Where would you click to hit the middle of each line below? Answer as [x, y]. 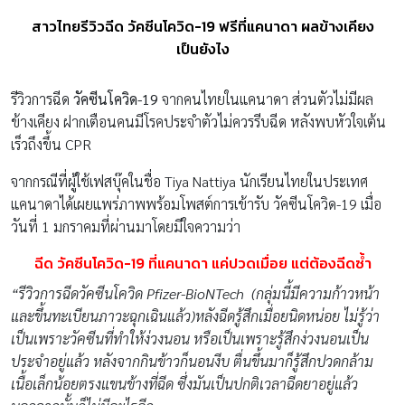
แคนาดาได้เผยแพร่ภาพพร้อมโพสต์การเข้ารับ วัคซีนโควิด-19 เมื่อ [196, 203]
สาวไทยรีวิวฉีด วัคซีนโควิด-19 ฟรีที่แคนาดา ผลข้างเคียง [202, 26]
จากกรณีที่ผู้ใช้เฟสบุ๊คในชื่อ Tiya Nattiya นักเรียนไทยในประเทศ [189, 181]
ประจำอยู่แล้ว [52, 361]
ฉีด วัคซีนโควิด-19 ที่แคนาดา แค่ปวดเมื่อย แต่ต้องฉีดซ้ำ [202, 263]
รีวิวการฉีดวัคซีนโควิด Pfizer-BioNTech [133, 293]
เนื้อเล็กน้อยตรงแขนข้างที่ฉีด [92, 383]
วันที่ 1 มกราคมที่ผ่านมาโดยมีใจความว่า [126, 226]
